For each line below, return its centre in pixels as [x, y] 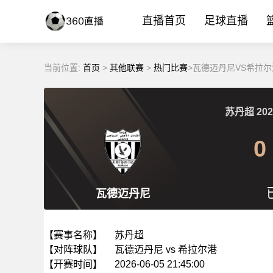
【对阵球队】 [73, 250]
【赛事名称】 [73, 235]
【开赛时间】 [73, 264]
